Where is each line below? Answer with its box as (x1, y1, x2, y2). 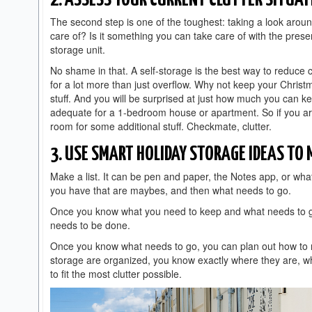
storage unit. (50, 42, 108, 56)
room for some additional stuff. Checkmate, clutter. (50, 119, 280, 133)
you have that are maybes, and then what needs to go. (50, 183, 294, 197)
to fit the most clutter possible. (50, 267, 185, 281)
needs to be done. (50, 218, 133, 232)
